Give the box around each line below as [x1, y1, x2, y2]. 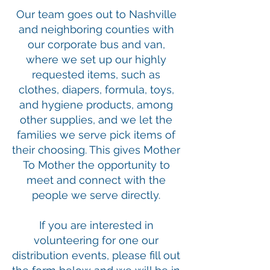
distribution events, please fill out [12, 249, 180, 262]
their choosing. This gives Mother [12, 143, 180, 156]
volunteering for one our [34, 234, 159, 246]
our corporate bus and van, [27, 38, 165, 51]
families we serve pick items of [17, 128, 175, 141]
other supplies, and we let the [20, 113, 172, 126]
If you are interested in [39, 219, 154, 231]
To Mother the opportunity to [22, 159, 170, 171]
